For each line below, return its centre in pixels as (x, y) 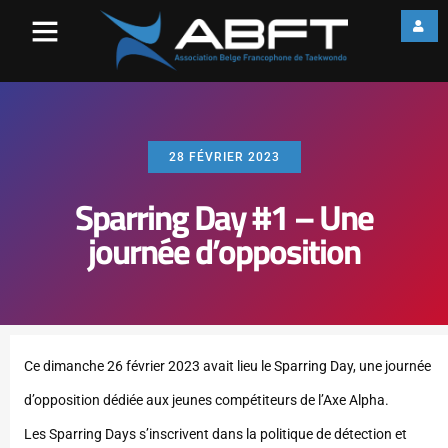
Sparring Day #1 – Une (224, 218)
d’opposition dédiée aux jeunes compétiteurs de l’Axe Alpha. (206, 400)
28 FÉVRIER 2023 (224, 157)
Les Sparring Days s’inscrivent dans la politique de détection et (215, 434)
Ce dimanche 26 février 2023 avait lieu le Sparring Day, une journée (227, 366)
